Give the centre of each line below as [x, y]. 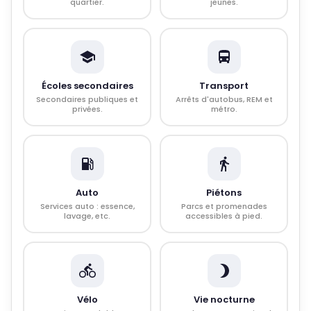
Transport [224, 86]
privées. [87, 109]
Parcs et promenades [224, 206]
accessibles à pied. [224, 216]
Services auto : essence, [87, 206]
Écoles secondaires [87, 86]
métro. [224, 109]
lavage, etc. [87, 216]
